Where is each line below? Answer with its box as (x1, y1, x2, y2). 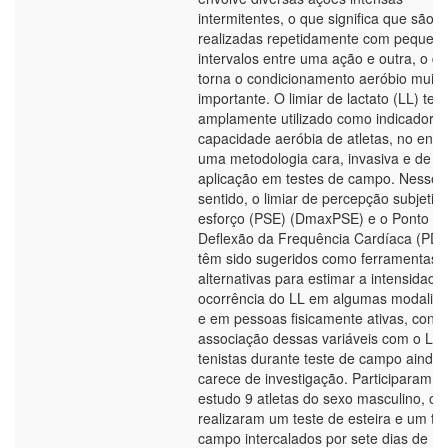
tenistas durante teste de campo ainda (198, 348, 441, 368)
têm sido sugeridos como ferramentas (198, 248, 438, 268)
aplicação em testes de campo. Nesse (198, 168, 439, 188)
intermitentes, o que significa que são (198, 8, 434, 28)
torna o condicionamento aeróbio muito (198, 68, 446, 88)
